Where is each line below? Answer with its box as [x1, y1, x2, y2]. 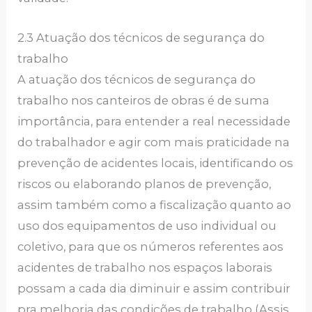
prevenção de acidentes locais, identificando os [17, 155, 294, 170]
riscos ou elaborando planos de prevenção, [17, 176, 272, 191]
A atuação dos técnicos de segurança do [17, 72, 256, 86]
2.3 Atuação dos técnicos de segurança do [17, 30, 265, 45]
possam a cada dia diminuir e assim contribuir [17, 281, 291, 295]
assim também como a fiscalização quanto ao [17, 197, 292, 212]
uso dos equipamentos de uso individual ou [17, 218, 277, 233]
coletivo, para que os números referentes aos [17, 239, 284, 253]
